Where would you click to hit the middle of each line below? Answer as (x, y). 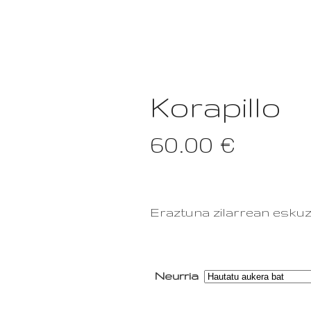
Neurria (176, 276)
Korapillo (215, 107)
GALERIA (263, 35)
